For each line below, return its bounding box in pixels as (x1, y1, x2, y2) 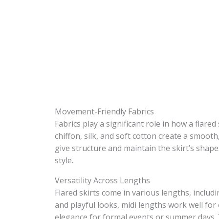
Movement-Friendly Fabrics (55, 106, 154, 117)
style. (55, 155, 73, 166)
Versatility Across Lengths (55, 175, 150, 186)
